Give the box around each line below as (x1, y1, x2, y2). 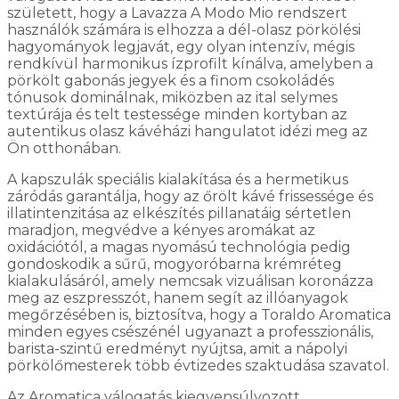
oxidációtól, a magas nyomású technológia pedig (7, 238, 351, 256)
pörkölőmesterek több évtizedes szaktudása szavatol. (7, 356, 389, 374)
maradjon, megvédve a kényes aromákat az (7, 221, 315, 239)
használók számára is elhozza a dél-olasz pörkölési (7, 20, 361, 38)
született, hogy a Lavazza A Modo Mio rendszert (7, 4, 347, 21)
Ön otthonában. (7, 139, 121, 157)
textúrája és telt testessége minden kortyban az (7, 105, 347, 123)
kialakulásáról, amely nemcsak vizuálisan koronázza (7, 272, 373, 289)
